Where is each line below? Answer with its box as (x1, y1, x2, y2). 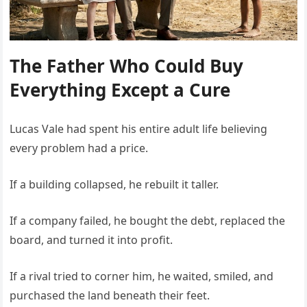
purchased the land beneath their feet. (10, 288, 210, 304)
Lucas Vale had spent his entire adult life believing (10, 121, 268, 137)
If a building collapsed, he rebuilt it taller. (10, 177, 219, 193)
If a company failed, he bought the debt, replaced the (10, 213, 286, 229)
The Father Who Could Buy (10, 53, 244, 79)
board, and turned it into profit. (10, 232, 173, 248)
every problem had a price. (10, 140, 149, 156)
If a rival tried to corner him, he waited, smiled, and (10, 269, 274, 284)
